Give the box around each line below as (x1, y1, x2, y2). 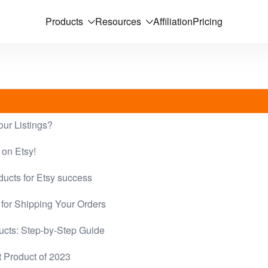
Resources (95, 14, 141, 28)
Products (45, 14, 83, 28)
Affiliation (153, 14, 193, 28)
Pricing (193, 14, 223, 28)
